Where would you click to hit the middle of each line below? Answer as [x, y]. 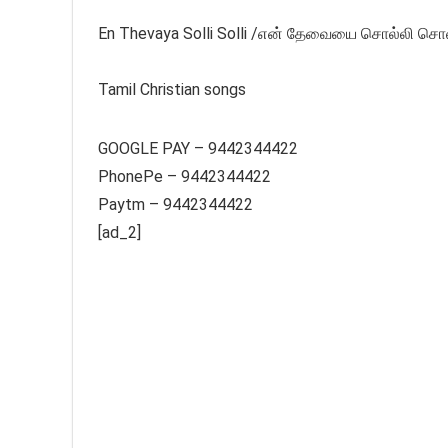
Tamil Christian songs [172, 90]
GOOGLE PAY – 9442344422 [198, 149]
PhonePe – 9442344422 [184, 177]
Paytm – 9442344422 [175, 205]
